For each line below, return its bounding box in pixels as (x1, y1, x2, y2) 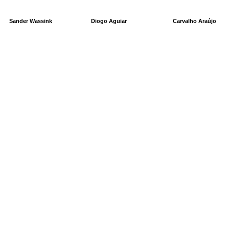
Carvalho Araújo (172, 18, 216, 24)
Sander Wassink (9, 18, 52, 24)
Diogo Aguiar (90, 18, 127, 24)
